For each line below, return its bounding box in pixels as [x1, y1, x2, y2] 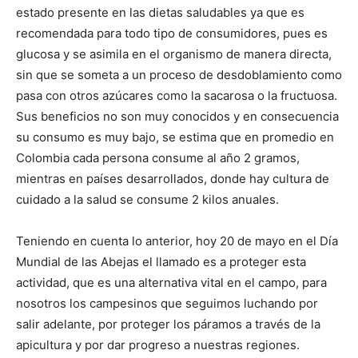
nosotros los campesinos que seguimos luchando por [16, 295, 318, 311]
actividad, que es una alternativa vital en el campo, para [16, 274, 327, 290]
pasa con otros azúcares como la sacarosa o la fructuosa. [16, 87, 337, 103]
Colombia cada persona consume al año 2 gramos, [16, 149, 300, 165]
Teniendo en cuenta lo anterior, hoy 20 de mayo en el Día [16, 233, 338, 249]
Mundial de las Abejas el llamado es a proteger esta [16, 253, 306, 269]
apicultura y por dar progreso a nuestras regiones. [16, 336, 300, 352]
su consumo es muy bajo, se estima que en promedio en [16, 129, 334, 145]
